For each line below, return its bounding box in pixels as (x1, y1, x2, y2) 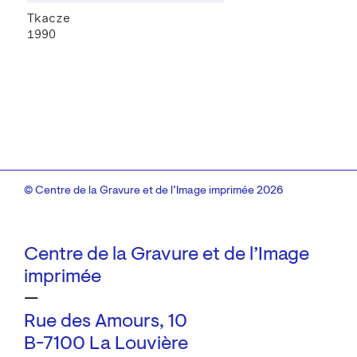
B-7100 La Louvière (24, 334, 188, 354)
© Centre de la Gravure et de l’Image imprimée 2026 (24, 185, 283, 197)
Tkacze (27, 10, 70, 25)
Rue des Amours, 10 (24, 312, 187, 331)
